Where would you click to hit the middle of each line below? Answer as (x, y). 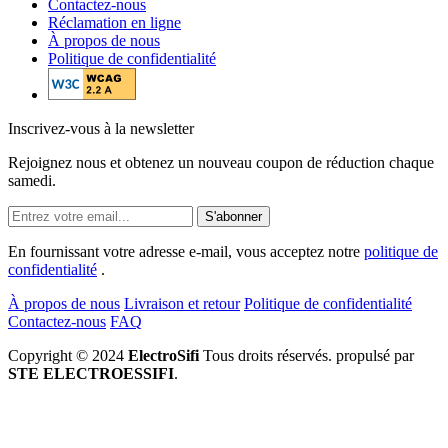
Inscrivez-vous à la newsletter (101, 129)
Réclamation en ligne (114, 23)
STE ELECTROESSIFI (91, 374)
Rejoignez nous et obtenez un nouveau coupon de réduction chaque (221, 163)
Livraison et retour (182, 304)
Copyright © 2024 (68, 356)
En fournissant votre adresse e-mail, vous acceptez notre (186, 252)
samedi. (32, 181)
